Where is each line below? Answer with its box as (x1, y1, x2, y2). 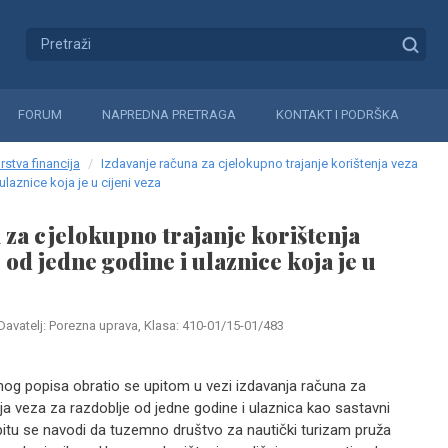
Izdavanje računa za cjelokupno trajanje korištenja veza (101, 156, 418, 171)
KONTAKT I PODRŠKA (276, 107, 399, 122)
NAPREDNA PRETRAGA (102, 107, 236, 122)
